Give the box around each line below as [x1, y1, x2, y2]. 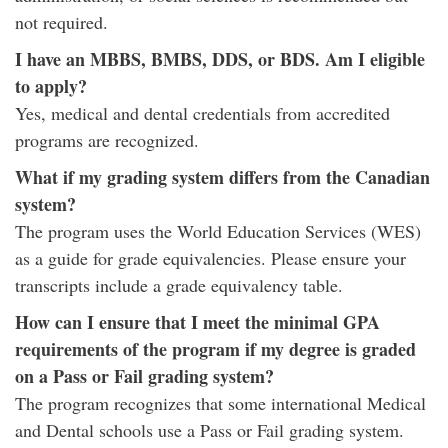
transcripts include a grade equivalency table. [15, 273, 343, 297]
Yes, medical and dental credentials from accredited [15, 101, 390, 125]
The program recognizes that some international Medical [15, 391, 426, 415]
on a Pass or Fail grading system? [15, 363, 274, 389]
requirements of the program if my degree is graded [15, 336, 416, 362]
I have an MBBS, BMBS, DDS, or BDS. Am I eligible [15, 46, 425, 72]
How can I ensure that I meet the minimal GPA [15, 309, 380, 335]
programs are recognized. [15, 128, 199, 152]
